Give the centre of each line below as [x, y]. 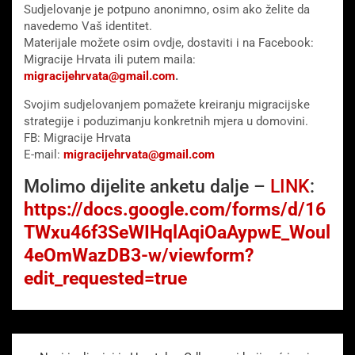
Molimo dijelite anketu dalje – [147, 187]
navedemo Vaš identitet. [88, 27]
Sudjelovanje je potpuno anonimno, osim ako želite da [167, 10]
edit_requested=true [105, 279]
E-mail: [44, 155]
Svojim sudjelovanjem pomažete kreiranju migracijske [167, 105]
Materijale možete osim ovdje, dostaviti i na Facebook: [169, 43]
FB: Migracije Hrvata [77, 138]
